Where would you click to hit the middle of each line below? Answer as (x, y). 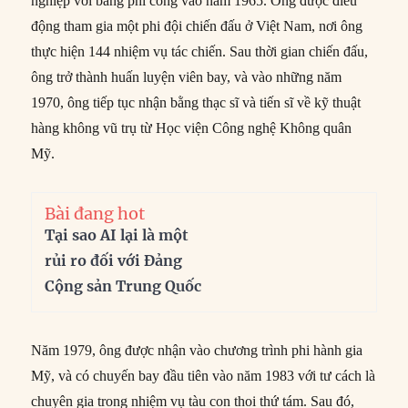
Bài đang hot (95, 213)
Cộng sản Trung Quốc (123, 286)
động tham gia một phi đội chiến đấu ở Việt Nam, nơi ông (197, 25)
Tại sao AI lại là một (117, 235)
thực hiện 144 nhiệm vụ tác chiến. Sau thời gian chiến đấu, (200, 51)
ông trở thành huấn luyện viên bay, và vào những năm (187, 76)
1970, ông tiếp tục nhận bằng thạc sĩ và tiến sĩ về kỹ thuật (196, 102)
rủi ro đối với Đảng (114, 260)
